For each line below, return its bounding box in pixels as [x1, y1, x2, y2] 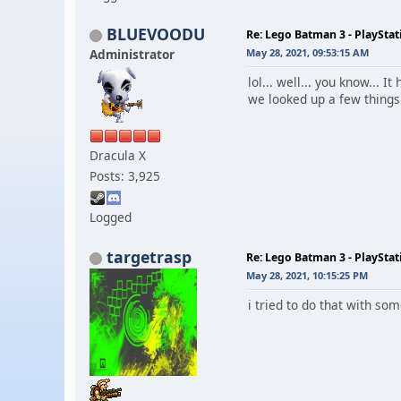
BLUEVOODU [107, 22, 205, 45]
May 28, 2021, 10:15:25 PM [246, 268, 368, 282]
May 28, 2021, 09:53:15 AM [246, 45, 369, 59]
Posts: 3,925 [90, 166, 160, 184]
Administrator [90, 45, 175, 63]
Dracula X [90, 146, 146, 164]
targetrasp [107, 245, 192, 268]
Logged [90, 208, 132, 226]
